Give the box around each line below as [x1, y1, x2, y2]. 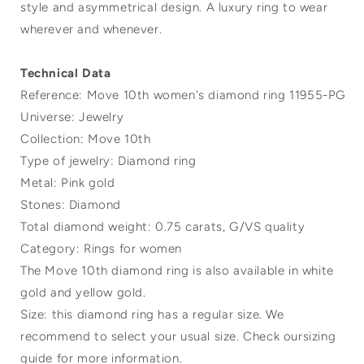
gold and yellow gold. [20, 285, 146, 301]
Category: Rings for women [20, 241, 182, 257]
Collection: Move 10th [20, 132, 151, 147]
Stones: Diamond [20, 197, 121, 213]
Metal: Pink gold [20, 175, 115, 191]
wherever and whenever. [20, 22, 162, 37]
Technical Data [20, 66, 111, 81]
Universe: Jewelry [20, 110, 124, 125]
